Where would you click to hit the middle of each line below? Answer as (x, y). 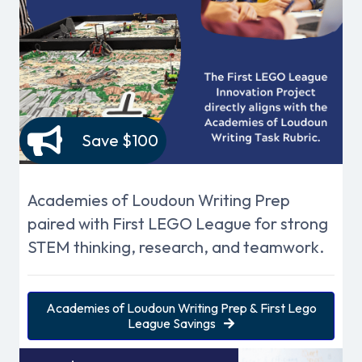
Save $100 (120, 141)
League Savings (172, 323)
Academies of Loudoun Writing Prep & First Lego (181, 307)
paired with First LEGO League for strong (178, 223)
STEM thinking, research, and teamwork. (176, 246)
